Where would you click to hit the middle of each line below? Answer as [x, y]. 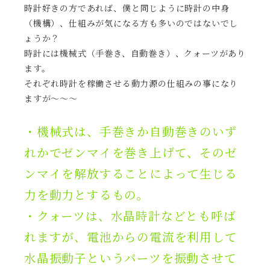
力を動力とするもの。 [86, 195]
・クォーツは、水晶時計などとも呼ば [130, 216]
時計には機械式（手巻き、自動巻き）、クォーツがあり [135, 54]
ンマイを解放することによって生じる [131, 174]
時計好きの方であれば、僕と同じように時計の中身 [127, 8]
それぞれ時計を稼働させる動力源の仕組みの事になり [131, 84]
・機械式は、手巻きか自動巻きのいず [131, 132]
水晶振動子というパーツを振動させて [130, 259]
